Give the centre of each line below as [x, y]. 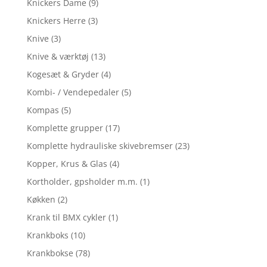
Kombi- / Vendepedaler [73, 92]
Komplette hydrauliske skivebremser [100, 145]
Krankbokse [50, 253]
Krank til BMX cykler [66, 217]
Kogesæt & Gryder [63, 74]
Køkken [41, 199]
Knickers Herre [56, 20]
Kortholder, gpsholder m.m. [82, 181]
